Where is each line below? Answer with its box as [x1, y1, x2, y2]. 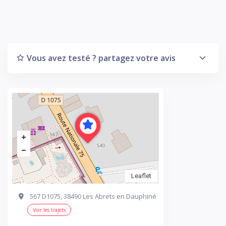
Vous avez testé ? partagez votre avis [27, 52, 176, 64]
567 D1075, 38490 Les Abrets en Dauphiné [30, 192, 156, 201]
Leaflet [131, 172, 151, 180]
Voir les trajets [33, 206, 66, 213]
